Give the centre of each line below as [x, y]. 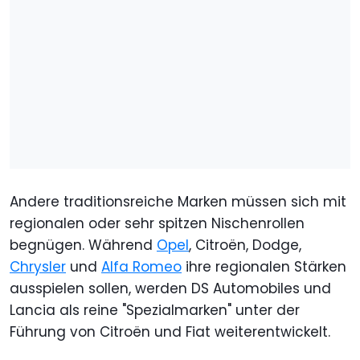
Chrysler [38, 266]
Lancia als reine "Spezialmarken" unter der [155, 310]
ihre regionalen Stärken [264, 266]
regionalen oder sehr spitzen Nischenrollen [157, 223]
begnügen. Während [83, 245]
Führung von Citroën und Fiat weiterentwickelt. [170, 331]
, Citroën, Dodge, [245, 245]
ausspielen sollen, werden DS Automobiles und [170, 288]
